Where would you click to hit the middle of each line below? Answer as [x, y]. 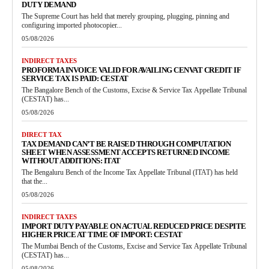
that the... [35, 182]
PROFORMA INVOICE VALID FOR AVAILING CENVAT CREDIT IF [131, 70]
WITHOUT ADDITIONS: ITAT [71, 161]
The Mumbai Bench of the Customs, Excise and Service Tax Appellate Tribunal [134, 246]
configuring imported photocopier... [72, 26]
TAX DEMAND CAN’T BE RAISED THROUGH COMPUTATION [126, 144]
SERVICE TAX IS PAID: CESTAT [75, 79]
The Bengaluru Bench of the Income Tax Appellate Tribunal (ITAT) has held [130, 173]
